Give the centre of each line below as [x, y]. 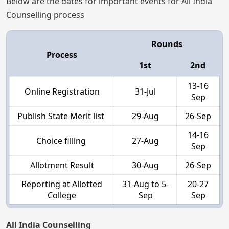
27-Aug [145, 140]
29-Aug [145, 116]
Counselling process [45, 15]
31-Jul [145, 91]
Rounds [167, 44]
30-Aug [145, 165]
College [62, 195]
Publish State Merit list [62, 116]
